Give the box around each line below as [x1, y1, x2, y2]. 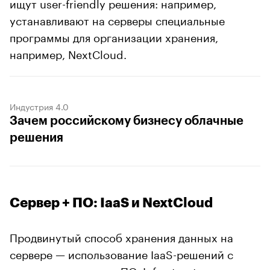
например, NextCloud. [10, 44, 127, 61]
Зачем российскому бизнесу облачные [10, 115, 243, 127]
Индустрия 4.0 [10, 99, 69, 113]
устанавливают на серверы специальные [10, 10, 225, 28]
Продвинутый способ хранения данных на [10, 227, 233, 245]
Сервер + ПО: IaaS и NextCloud [10, 196, 213, 210]
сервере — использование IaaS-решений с [10, 244, 233, 262]
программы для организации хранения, [10, 27, 218, 45]
